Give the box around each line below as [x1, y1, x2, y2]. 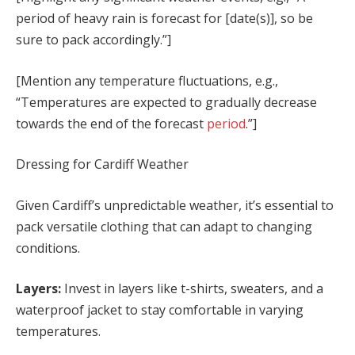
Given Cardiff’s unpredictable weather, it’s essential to [16, 196, 334, 214]
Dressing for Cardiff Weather [16, 155, 189, 174]
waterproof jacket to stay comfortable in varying [16, 301, 303, 319]
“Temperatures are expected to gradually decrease [16, 93, 317, 111]
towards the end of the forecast [16, 114, 207, 132]
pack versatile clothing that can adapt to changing [16, 217, 312, 235]
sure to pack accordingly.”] [16, 30, 171, 48]
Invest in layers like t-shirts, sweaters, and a [64, 280, 323, 298]
